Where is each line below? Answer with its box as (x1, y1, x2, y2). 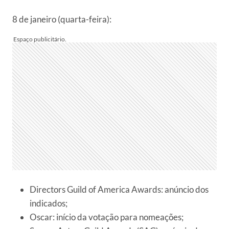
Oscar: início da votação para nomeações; (30, 212, 184, 223)
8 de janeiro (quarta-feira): (12, 14, 111, 25)
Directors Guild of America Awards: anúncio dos (30, 184, 209, 195)
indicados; (30, 198, 67, 209)
